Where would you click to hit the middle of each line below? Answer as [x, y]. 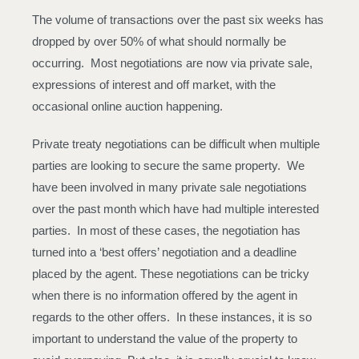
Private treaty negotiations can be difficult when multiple [176, 144]
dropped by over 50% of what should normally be [159, 41]
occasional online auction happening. [127, 106]
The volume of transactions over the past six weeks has [178, 20]
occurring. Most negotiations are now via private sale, [172, 63]
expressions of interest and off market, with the [154, 85]
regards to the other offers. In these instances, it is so [172, 317]
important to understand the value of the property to [165, 339]
